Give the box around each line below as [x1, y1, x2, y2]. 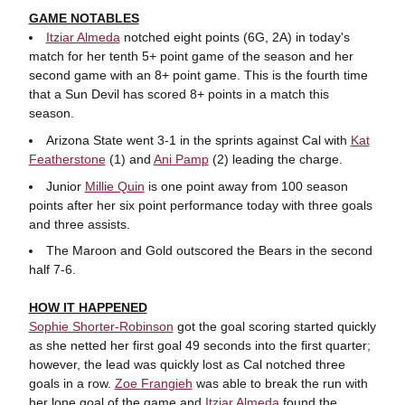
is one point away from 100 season [144, 178, 348, 193]
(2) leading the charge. [208, 151, 346, 166]
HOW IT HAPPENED [28, 300, 147, 316]
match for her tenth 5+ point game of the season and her [28, 49, 353, 63]
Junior [45, 178, 85, 193]
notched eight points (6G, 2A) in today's [119, 30, 350, 44]
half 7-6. [28, 262, 80, 278]
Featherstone [28, 151, 106, 166]
